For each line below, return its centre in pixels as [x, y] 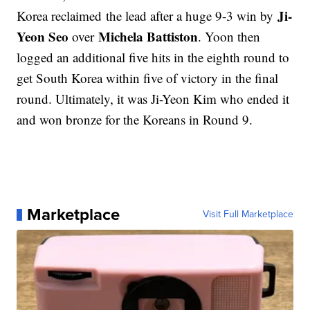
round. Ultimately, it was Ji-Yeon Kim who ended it [153, 99]
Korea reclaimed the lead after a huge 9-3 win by [147, 16]
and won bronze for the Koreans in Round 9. [135, 120]
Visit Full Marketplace [248, 215]
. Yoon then [229, 37]
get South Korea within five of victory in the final [148, 78]
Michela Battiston [148, 37]
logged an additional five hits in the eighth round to [153, 57]
